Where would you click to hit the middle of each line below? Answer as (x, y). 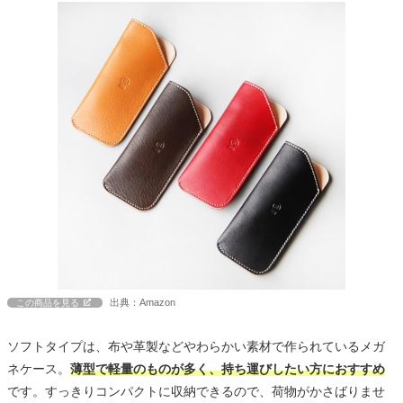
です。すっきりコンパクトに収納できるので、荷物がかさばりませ (196, 392)
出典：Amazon (143, 303)
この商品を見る (48, 303)
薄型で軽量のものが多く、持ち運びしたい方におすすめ (228, 369)
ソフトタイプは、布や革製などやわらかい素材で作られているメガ (196, 347)
